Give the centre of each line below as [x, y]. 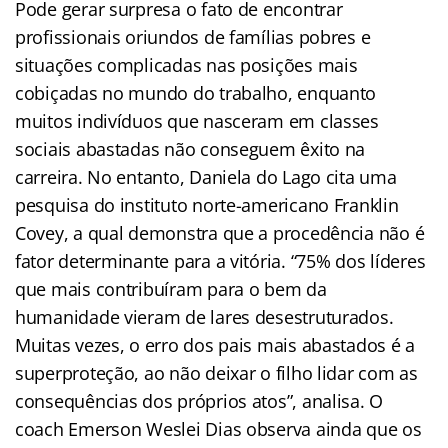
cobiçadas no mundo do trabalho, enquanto [196, 92]
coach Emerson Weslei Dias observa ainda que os [218, 428]
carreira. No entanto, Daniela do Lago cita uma [206, 176]
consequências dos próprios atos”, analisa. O [199, 400]
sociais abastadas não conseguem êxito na [190, 148]
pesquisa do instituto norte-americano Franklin [207, 204]
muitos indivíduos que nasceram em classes [197, 120]
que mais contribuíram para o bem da [171, 288]
